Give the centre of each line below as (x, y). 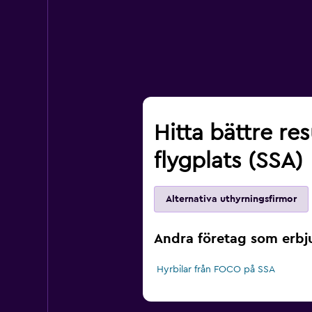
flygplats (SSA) (228, 161)
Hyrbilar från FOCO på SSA (216, 270)
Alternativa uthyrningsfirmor (231, 200)
